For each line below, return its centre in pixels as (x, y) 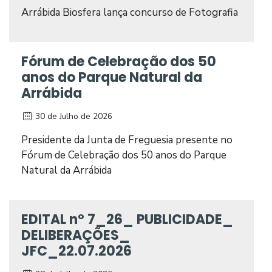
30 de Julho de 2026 (73, 116)
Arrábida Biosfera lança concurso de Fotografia (130, 12)
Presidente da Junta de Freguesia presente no (127, 140)
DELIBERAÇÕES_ (76, 235)
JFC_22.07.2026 (76, 251)
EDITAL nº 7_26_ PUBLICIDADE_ (127, 219)
